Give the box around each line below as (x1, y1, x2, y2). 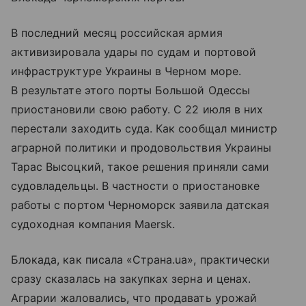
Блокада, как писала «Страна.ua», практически (11, 253, 270, 267)
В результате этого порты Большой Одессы (11, 83, 250, 98)
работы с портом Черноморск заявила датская (11, 198, 270, 212)
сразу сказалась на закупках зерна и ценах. (11, 272, 251, 286)
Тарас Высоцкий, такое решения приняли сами (11, 160, 270, 174)
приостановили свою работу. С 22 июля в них (11, 102, 264, 117)
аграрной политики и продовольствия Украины (11, 141, 272, 155)
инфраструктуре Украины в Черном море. (11, 64, 241, 79)
